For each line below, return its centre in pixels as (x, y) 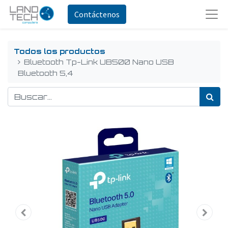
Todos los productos (60, 51)
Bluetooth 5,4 (45, 73)
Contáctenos (97, 14)
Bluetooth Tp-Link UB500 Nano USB (99, 61)
